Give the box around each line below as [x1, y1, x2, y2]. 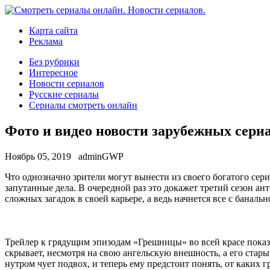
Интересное [29, 67, 78, 78]
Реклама [29, 36, 63, 46]
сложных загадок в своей [5, 193, 111, 204]
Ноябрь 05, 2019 [5, 151, 71, 162]
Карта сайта [29, 25, 78, 36]
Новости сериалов [29, 78, 104, 89]
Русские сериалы [29, 89, 99, 99]
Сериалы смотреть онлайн [29, 100, 137, 110]
